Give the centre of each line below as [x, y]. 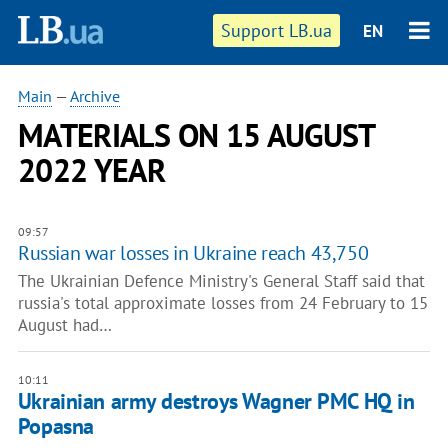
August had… [64, 325]
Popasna [55, 426]
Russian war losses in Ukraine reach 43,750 [193, 253]
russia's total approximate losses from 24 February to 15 [222, 303]
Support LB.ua [277, 30]
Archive [94, 96]
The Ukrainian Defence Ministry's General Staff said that [221, 281]
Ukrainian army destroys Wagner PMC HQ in [216, 401]
